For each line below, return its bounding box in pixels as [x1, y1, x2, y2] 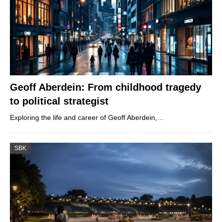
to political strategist [10, 95, 109, 107]
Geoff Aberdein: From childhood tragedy [10, 81, 201, 93]
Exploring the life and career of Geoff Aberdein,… [10, 113, 164, 121]
